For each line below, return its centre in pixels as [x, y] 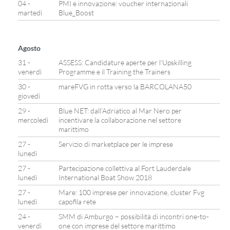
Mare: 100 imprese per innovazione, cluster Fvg [131, 192]
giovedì [29, 96]
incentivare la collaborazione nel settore [120, 120]
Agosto [29, 48]
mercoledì [33, 120]
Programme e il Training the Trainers [114, 72]
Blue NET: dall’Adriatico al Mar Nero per [120, 111]
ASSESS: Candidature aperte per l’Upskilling [125, 62]
